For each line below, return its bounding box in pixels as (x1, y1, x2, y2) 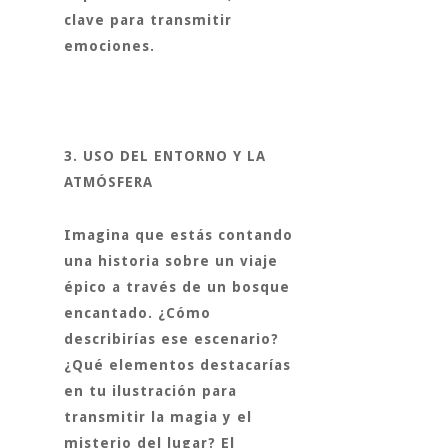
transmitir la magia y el (64, 409, 252, 425)
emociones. (64, 38, 155, 54)
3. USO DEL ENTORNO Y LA (64, 148, 266, 164)
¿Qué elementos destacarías (64, 357, 291, 373)
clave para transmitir (64, 12, 232, 28)
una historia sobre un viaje (64, 253, 278, 269)
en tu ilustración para (64, 383, 237, 399)
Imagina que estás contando (64, 227, 293, 243)
